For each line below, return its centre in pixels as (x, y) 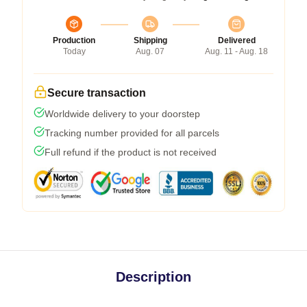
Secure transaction (97, 93)
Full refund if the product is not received (131, 152)
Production (74, 40)
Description (153, 277)
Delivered (236, 40)
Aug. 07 (150, 51)
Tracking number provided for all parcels (132, 133)
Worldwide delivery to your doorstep (122, 113)
